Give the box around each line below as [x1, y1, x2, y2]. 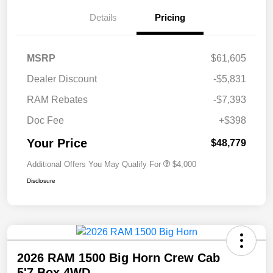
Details [89, 12, 117, 23]
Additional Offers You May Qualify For [27, 160, 161, 169]
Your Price [27, 136, 87, 151]
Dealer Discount [27, 74, 97, 85]
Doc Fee [27, 115, 64, 126]
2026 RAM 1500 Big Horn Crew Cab [17, 251, 220, 265]
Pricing [155, 12, 185, 23]
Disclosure [27, 177, 55, 185]
